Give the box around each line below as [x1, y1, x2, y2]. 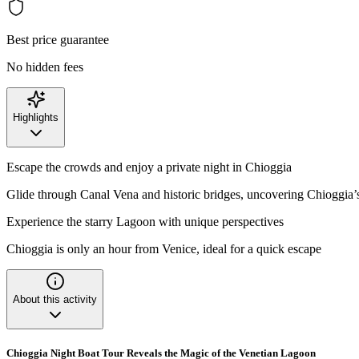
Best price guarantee [6, 32, 109, 46]
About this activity [13, 292, 97, 305]
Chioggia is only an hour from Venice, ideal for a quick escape [6, 241, 321, 256]
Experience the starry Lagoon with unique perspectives [6, 214, 284, 228]
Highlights [13, 111, 58, 123]
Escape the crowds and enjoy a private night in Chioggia [6, 159, 292, 174]
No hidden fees [6, 59, 83, 74]
